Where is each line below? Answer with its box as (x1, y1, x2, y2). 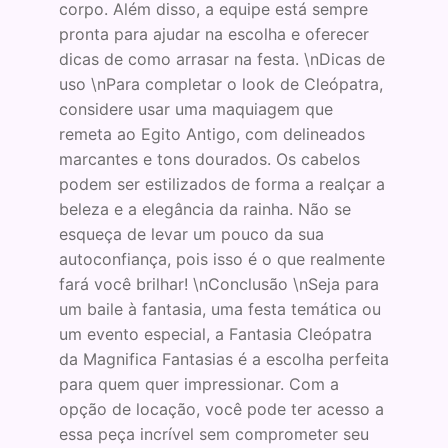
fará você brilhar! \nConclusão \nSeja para (58, 274, 379, 295)
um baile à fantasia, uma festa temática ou (58, 299, 381, 320)
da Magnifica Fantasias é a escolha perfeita (58, 349, 389, 370)
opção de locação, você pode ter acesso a (58, 399, 384, 420)
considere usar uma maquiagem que (58, 99, 333, 120)
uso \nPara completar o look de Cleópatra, (58, 74, 383, 95)
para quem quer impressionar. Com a (58, 374, 339, 395)
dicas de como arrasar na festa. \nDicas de (58, 49, 385, 70)
